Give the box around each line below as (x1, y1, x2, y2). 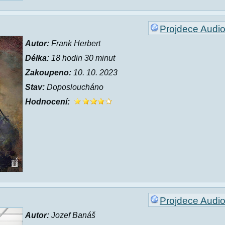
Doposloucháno (45, 83, 103, 91)
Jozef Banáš (49, 211, 95, 219)
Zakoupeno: (25, 68, 71, 77)
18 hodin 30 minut (49, 54, 115, 62)
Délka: (25, 54, 49, 62)
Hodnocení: (25, 97, 70, 106)
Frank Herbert (49, 39, 100, 48)
